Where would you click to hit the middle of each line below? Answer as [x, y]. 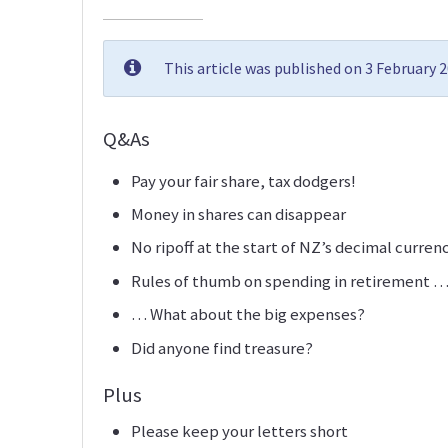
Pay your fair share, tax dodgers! [243, 180]
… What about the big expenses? [248, 314]
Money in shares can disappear [238, 214]
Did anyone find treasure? [222, 347]
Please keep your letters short [239, 430]
